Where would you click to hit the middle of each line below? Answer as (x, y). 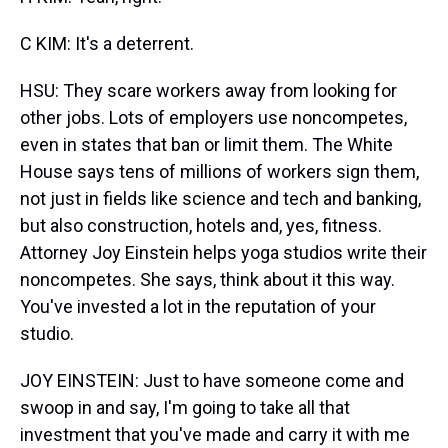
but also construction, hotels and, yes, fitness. (201, 225)
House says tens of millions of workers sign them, (219, 171)
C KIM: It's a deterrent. (107, 43)
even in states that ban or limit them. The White (206, 144)
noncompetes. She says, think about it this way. (207, 279)
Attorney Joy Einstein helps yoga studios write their (223, 252)
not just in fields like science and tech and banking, (220, 198)
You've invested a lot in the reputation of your (198, 306)
